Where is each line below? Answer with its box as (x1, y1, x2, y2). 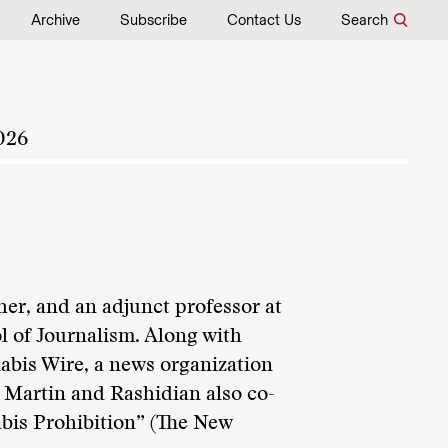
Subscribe (120, 11, 187, 29)
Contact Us (227, 11, 301, 29)
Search (341, 11, 388, 29)
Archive (31, 11, 80, 29)
